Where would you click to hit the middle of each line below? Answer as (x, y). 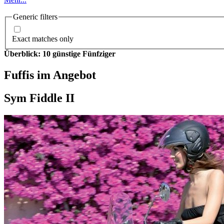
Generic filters (35, 17)
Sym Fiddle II (39, 98)
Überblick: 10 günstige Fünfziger (60, 53)
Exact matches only (43, 38)
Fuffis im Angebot (50, 75)
